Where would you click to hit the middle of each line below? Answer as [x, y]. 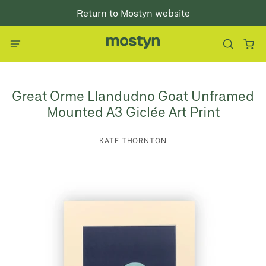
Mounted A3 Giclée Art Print [133, 112]
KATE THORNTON [133, 140]
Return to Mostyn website [133, 13]
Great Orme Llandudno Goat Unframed [133, 96]
